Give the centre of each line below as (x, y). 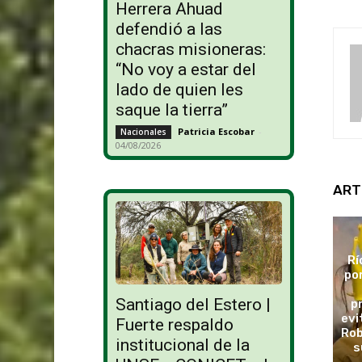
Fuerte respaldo (174, 325)
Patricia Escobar (216, 132)
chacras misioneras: (190, 50)
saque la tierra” (171, 110)
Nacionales (143, 132)
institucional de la (182, 345)
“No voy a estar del (185, 70)
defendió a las (168, 29)
